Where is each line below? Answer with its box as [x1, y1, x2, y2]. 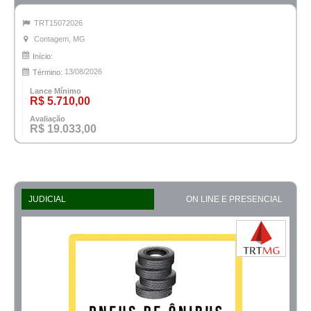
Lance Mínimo [30, 86, 81, 95]
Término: [33, 67, 62, 76]
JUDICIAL [28, 194, 66, 204]
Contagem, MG [34, 35, 85, 44]
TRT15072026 [34, 19, 83, 28]
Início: [33, 51, 53, 60]
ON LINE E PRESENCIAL [186, 194, 283, 204]
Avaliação [30, 114, 65, 123]
